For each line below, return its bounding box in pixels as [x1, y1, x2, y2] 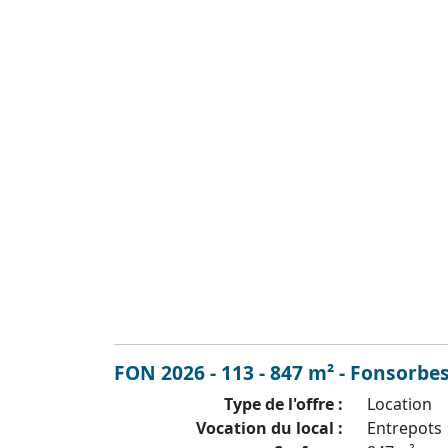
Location [367, 392, 433, 415]
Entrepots [367, 416, 443, 439]
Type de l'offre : [224, 392, 344, 415]
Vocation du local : [196, 416, 344, 439]
